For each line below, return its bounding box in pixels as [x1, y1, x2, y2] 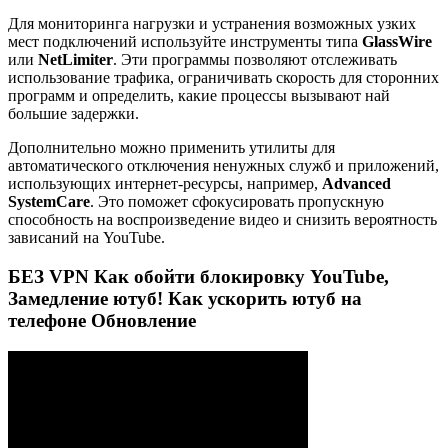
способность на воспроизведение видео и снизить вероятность [8, 211, 437, 229]
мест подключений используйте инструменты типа [8, 33, 362, 51]
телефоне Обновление [8, 310, 196, 332]
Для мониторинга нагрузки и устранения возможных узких [8, 15, 416, 33]
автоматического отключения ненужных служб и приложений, [8, 157, 439, 175]
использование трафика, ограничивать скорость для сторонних [8, 69, 439, 87]
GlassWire [362, 33, 432, 51]
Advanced [322, 175, 391, 193]
